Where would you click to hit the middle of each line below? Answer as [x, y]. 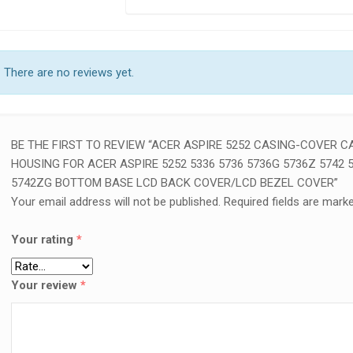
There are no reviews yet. [69, 72]
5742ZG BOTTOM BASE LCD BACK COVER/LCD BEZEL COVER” [174, 182]
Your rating [43, 239]
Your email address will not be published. [115, 201]
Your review [45, 285]
